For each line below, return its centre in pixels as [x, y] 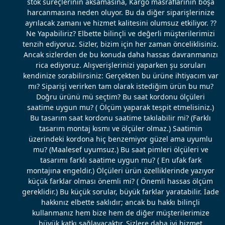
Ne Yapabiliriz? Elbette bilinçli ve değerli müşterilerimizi [121, 34]
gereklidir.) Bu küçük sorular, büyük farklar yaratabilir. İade [121, 192]
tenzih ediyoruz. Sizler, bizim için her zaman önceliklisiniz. [121, 44]
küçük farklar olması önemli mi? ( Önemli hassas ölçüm [121, 181]
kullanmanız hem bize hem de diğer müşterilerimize [121, 213]
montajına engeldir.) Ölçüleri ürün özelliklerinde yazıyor [121, 171]
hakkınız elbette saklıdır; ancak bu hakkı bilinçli [121, 202]
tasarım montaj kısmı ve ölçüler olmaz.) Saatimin [121, 129]
